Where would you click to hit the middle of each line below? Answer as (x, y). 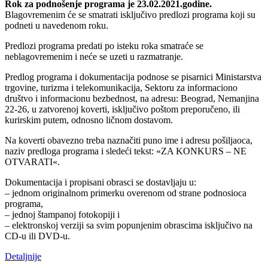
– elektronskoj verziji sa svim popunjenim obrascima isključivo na (129, 225)
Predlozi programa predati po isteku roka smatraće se (104, 45)
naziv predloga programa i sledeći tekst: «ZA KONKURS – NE (126, 151)
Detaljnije (23, 256)
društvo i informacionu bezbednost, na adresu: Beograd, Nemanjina (132, 98)
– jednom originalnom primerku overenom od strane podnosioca (126, 193)
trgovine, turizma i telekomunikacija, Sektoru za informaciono (121, 87)
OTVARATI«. (32, 162)
